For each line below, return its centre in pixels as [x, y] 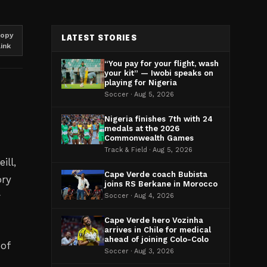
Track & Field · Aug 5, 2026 [148, 150]
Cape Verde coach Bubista [156, 174]
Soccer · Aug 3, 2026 [139, 251]
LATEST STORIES [99, 38]
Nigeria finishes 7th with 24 [159, 119]
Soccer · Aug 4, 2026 [139, 196]
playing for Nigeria [141, 83]
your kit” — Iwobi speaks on [159, 73]
